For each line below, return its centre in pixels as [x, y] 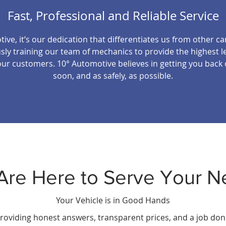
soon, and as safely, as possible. [113, 76]
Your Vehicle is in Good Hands [113, 200]
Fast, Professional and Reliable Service [113, 16]
